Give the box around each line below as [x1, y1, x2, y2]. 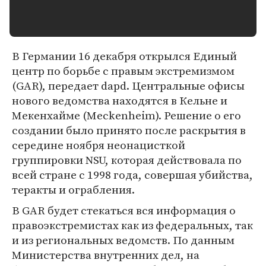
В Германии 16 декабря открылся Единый [12, 48, 237, 64]
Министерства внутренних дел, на [12, 247, 199, 262]
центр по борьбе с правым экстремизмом [12, 63, 235, 78]
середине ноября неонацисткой [12, 137, 185, 153]
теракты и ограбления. [12, 182, 135, 197]
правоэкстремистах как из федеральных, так [12, 217, 253, 233]
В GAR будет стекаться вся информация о [12, 202, 236, 218]
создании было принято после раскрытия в [12, 122, 246, 138]
